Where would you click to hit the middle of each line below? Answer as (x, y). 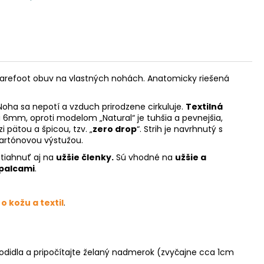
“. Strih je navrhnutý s (180, 129)
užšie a (191, 157)
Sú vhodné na (144, 157)
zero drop (115, 129)
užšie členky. (85, 157)
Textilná (204, 106)
